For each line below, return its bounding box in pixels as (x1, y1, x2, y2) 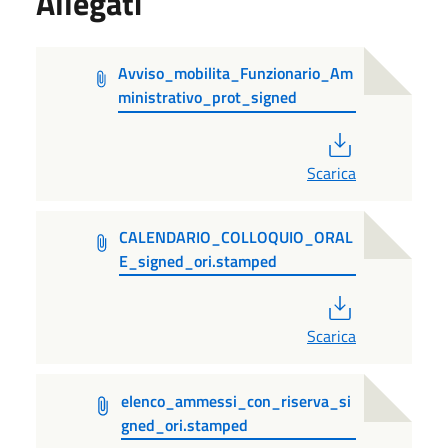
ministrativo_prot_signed (118, 84, 298, 109)
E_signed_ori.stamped (119, 248, 278, 273)
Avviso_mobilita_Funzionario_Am (118, 60, 354, 85)
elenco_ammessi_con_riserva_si (121, 388, 352, 413)
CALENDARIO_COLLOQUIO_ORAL (119, 224, 354, 249)
